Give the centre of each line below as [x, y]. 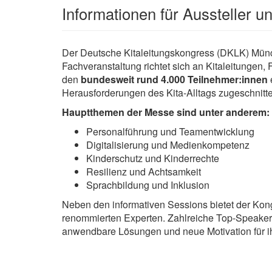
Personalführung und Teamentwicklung [170, 132]
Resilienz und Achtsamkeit [144, 172]
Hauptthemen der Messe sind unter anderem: [166, 112]
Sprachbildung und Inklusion [148, 185]
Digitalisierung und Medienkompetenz [168, 145]
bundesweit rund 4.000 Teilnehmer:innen [174, 80]
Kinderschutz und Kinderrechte [153, 158]
